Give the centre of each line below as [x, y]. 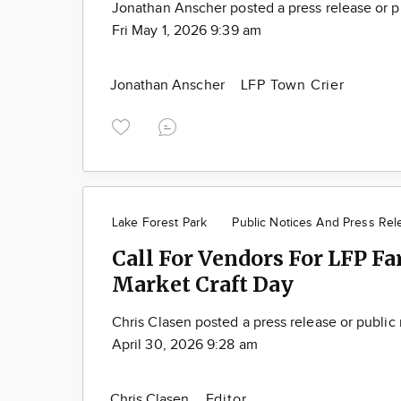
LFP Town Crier [292, 85]
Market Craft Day [203, 284]
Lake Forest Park [160, 222]
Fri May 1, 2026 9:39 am [187, 30]
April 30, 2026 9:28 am [185, 345]
